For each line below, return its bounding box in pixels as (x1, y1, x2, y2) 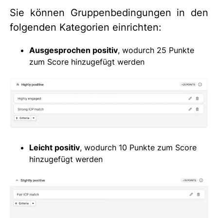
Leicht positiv (29, 142, 80, 152)
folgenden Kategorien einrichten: (10, 21, 162, 33)
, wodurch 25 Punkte (118, 45, 194, 55)
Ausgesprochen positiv (29, 45, 118, 55)
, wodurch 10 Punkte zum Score (80, 142, 197, 152)
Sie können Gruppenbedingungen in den (10, 6, 208, 18)
